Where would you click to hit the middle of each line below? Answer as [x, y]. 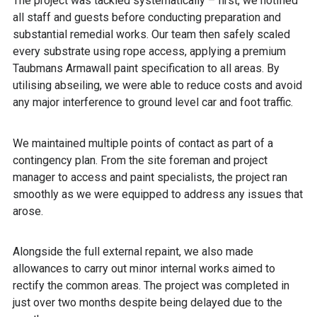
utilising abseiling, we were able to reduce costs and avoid [157, 85]
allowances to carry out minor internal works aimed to [144, 269]
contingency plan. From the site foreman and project [140, 160]
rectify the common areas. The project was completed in [151, 286]
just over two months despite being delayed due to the [148, 303]
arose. [28, 211]
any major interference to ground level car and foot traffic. [153, 102]
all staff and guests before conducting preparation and [147, 17]
